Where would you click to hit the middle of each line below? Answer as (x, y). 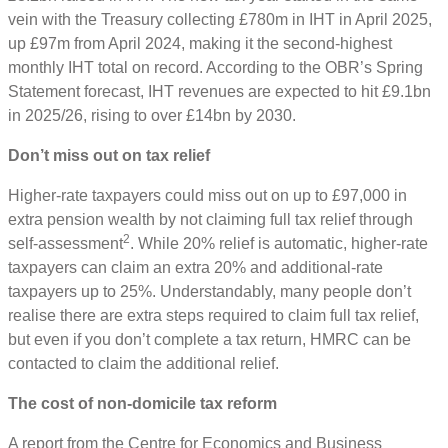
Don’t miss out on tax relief (109, 156)
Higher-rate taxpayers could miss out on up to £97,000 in (207, 196)
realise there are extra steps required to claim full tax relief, (213, 316)
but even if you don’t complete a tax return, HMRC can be (209, 340)
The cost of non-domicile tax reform (142, 404)
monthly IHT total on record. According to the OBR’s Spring (215, 68)
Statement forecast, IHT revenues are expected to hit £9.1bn (219, 92)
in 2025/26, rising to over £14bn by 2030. (154, 116)
